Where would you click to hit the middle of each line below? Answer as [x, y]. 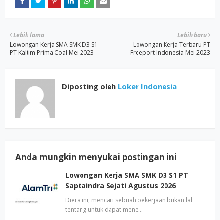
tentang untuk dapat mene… [104, 209]
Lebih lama [29, 35]
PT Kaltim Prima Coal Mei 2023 [52, 52]
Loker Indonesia [146, 86]
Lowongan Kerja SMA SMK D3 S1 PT [127, 175]
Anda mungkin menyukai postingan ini [96, 157]
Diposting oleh [89, 86]
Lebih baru [192, 35]
